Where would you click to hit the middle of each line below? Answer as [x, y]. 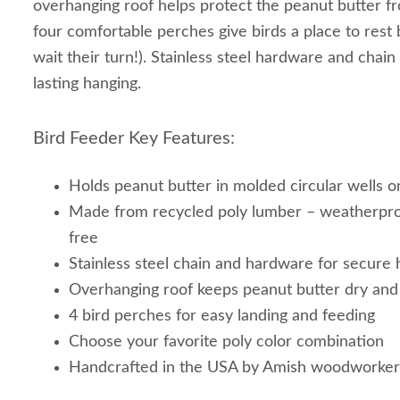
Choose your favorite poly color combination [226, 342]
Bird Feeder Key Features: [134, 138]
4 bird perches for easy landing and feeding [222, 316]
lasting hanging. [87, 84]
